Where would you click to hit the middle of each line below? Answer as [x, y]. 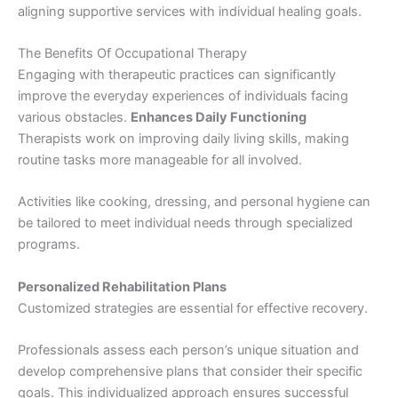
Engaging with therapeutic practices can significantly [177, 75]
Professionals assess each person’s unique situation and [188, 350]
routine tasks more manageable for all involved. [160, 160]
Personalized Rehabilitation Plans [122, 287]
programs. [49, 245]
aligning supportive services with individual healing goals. [190, 11]
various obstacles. [74, 118]
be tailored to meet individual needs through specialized [185, 223]
